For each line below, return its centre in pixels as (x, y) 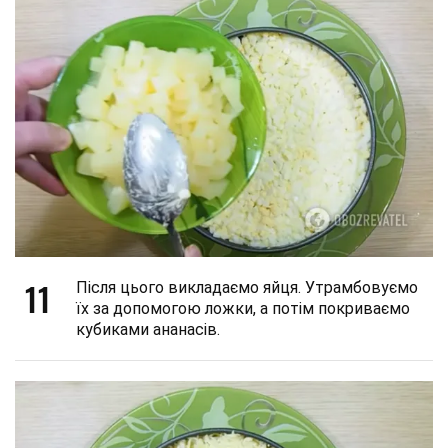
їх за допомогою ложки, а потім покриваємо (243, 308)
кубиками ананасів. (148, 329)
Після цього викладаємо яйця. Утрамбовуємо (247, 287)
